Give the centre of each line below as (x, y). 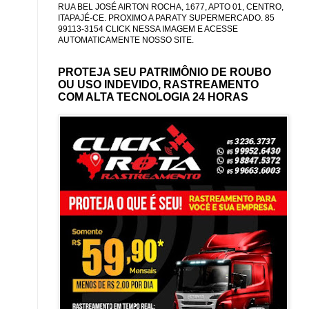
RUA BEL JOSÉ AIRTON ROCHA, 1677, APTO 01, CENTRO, (171, 7)
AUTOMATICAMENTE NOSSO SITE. (126, 40)
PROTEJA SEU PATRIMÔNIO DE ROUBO (165, 72)
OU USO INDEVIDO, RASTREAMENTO (158, 84)
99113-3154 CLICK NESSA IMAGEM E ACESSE (148, 29)
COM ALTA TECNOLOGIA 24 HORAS (153, 97)
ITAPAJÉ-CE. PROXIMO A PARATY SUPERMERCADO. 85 (166, 18)
